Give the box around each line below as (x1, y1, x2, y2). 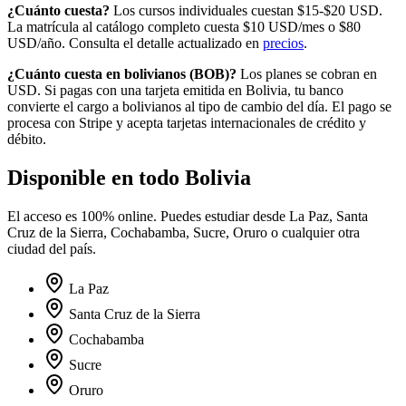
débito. (7, 131, 46, 148)
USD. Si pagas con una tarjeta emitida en (7, 82, 246, 99)
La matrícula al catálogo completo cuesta (7, 19, 243, 35)
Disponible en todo (7, 166, 185, 190)
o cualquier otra (267, 224, 360, 240)
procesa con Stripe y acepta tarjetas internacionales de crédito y (7, 115, 366, 131)
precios (263, 35, 304, 52)
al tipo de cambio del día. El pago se (181, 99, 391, 115)
